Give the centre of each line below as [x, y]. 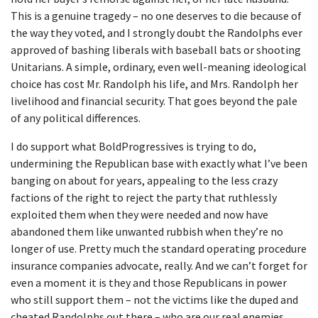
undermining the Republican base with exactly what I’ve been [159, 163]
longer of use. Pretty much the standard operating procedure [159, 248]
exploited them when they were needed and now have [139, 214]
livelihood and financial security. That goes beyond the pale [154, 101]
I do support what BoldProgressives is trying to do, [133, 146]
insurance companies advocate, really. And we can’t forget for [159, 265]
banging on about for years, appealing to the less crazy [144, 180]
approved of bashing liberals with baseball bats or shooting [156, 50]
